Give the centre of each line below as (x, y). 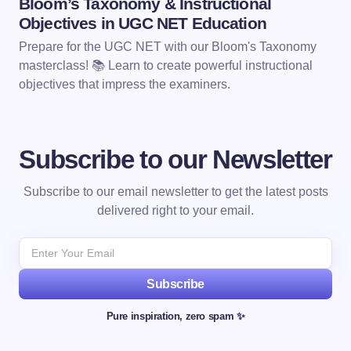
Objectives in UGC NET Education (143, 23)
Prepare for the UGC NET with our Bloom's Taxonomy (168, 47)
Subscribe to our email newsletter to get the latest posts (175, 192)
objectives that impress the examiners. (125, 84)
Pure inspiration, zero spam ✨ (175, 316)
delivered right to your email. (175, 210)
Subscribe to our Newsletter (175, 159)
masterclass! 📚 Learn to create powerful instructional (166, 65)
